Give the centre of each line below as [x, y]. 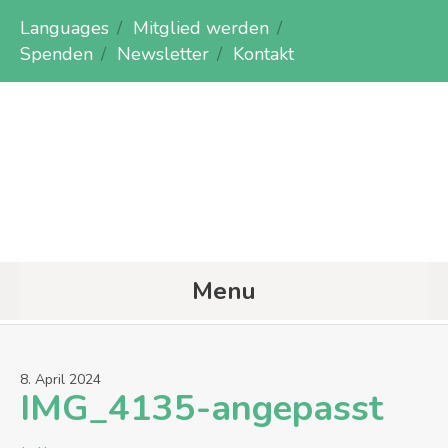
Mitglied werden [201, 28]
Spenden [56, 54]
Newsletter [163, 54]
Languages [64, 28]
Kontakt [263, 54]
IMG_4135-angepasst [201, 408]
